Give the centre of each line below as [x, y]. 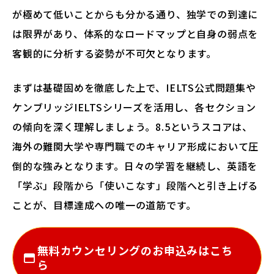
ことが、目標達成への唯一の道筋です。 [104, 205]
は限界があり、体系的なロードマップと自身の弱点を [135, 34]
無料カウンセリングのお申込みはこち [135, 250]
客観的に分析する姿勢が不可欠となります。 [114, 53]
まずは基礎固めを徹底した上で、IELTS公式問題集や [134, 87]
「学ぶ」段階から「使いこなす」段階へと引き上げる [135, 185]
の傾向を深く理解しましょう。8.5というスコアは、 [132, 127]
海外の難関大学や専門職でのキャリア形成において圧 [136, 146]
